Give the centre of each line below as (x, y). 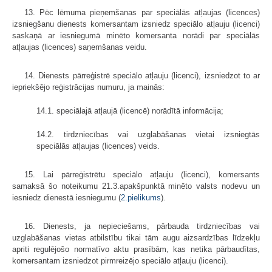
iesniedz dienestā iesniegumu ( (66, 198)
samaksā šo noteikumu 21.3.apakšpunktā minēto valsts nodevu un (136, 186)
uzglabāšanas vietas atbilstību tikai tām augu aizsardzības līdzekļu (136, 238)
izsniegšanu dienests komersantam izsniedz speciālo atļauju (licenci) (136, 24)
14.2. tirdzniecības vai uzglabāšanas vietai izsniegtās (148, 135)
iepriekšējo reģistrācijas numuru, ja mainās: (88, 87)
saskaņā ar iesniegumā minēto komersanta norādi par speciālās (136, 36)
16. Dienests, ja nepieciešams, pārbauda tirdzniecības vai (142, 226)
